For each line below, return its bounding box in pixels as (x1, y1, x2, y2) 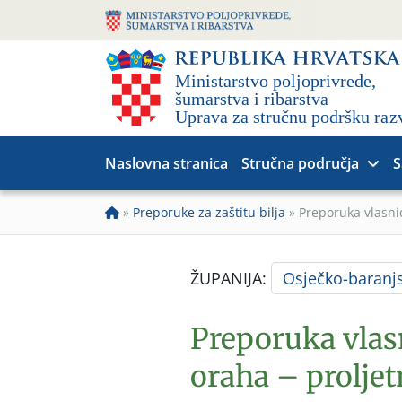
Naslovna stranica (105, 153, 228, 173)
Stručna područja (241, 153, 359, 173)
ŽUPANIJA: (190, 267, 271, 289)
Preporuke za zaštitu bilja (133, 204, 285, 221)
